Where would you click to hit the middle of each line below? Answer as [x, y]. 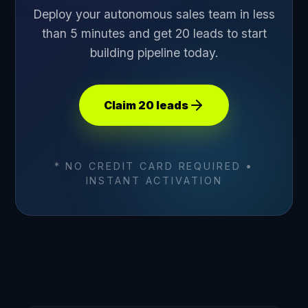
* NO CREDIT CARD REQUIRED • [154, 166]
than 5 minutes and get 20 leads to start [154, 34]
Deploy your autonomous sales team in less [154, 14]
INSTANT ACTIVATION [154, 181]
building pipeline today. [154, 53]
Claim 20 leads [146, 106]
